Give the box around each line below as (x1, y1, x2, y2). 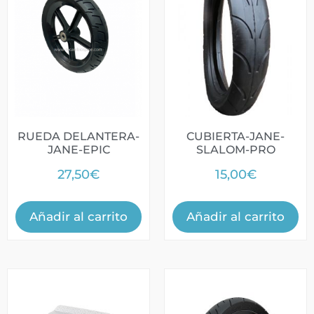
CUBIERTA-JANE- (186, 129, 285, 143)
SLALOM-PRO (196, 142, 275, 156)
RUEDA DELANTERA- (18, 129, 139, 143)
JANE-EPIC (47, 142, 110, 156)
